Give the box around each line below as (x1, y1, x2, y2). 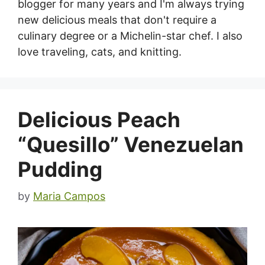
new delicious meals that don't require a (18, 13, 216, 26)
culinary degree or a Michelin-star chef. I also (18, 29, 243, 42)
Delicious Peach (18, 106, 180, 132)
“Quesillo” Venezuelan (18, 131, 244, 157)
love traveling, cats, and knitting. (18, 45, 182, 58)
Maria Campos (33, 189, 105, 202)
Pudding (18, 156, 102, 182)
